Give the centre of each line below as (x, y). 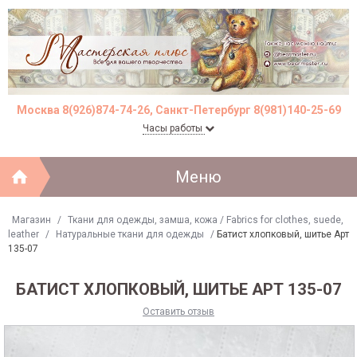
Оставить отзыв (178, 311)
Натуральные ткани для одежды (130, 234)
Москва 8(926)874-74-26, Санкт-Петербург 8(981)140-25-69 (178, 110)
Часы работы (174, 128)
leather (24, 234)
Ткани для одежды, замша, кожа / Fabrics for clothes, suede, (206, 220)
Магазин (31, 220)
